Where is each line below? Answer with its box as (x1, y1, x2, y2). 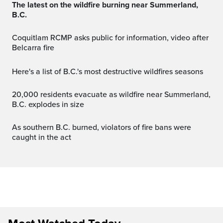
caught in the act (12, 132, 71, 142)
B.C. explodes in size (12, 99, 84, 110)
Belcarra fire (12, 42, 54, 53)
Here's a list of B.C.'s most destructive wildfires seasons (17, 66, 203, 77)
